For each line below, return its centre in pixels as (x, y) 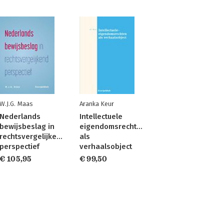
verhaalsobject (105, 146)
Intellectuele (101, 116)
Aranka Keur (96, 104)
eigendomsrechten (112, 126)
